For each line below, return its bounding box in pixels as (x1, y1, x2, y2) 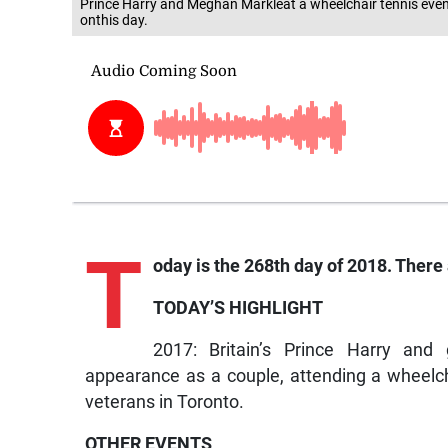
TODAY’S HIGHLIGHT (152, 298, 323, 319)
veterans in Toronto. (85, 392, 245, 413)
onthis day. (80, 12, 148, 29)
